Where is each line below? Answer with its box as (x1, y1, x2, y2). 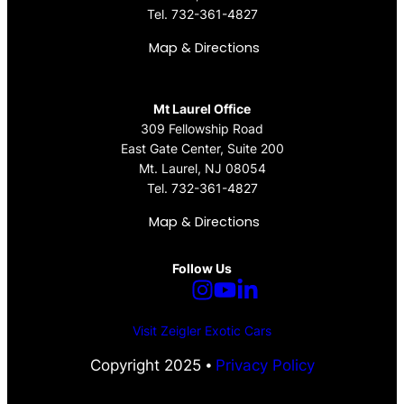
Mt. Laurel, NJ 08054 (138, 161, 266, 177)
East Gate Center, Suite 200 (120, 141, 284, 157)
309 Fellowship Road (141, 121, 263, 137)
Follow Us (172, 261, 232, 277)
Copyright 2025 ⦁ (89, 356, 216, 375)
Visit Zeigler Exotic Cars (133, 323, 271, 339)
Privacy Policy (215, 356, 315, 375)
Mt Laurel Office (153, 101, 251, 117)
